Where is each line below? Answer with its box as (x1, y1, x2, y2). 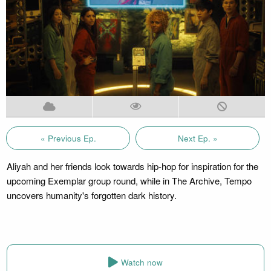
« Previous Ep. (40, 132, 96, 144)
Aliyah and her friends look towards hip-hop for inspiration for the (6, 159, 258, 172)
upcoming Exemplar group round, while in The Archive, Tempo (6, 174, 252, 187)
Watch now (121, 256, 163, 269)
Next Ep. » (177, 132, 218, 144)
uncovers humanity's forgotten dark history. (6, 188, 177, 201)
